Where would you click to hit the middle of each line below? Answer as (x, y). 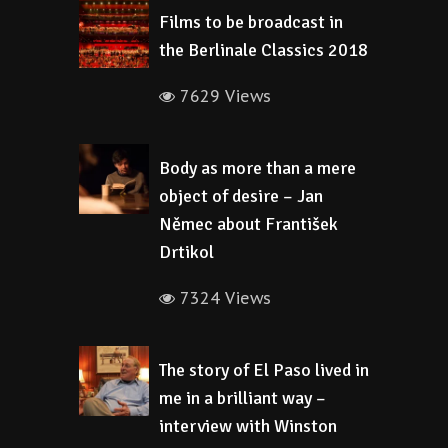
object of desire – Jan (241, 196)
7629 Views (223, 96)
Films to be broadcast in (251, 22)
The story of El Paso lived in (264, 370)
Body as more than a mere (257, 168)
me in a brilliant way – (242, 398)
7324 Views (223, 298)
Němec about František (248, 224)
